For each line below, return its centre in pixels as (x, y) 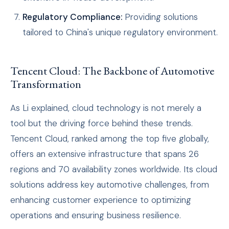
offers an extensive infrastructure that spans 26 (105, 154)
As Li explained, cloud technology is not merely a (106, 108)
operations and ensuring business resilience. (96, 215)
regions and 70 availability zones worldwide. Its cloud (114, 169)
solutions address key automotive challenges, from (110, 185)
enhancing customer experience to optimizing (101, 200)
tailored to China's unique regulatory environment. (120, 32)
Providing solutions (160, 17)
